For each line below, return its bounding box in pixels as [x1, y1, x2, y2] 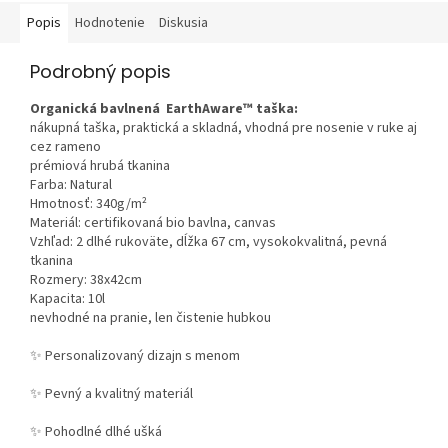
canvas [234, 213, 276, 234]
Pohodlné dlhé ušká [42, 422, 162, 443]
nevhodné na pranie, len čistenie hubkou [30, 308, 271, 329]
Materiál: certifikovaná [30, 213, 163, 234]
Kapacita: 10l [30, 289, 105, 310]
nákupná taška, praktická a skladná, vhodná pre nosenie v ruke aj [30, 118, 417, 139]
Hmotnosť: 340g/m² [30, 194, 147, 215]
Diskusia [159, 13, 208, 34]
